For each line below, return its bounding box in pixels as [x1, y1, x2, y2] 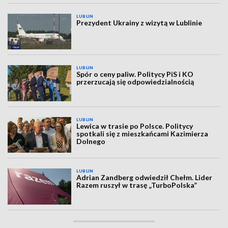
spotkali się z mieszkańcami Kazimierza [76, 129, 209, 138]
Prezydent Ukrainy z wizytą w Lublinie [76, 18, 203, 27]
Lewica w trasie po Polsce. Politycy [76, 121, 193, 130]
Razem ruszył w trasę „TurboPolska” [76, 181, 197, 190]
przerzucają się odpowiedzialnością [76, 77, 194, 87]
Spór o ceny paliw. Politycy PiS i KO [76, 70, 194, 79]
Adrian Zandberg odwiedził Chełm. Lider [76, 173, 213, 182]
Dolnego [76, 136, 106, 146]
